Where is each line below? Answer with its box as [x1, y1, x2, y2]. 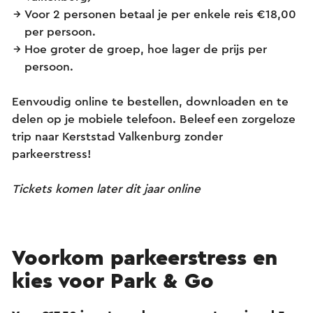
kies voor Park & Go [12, 270, 214, 292]
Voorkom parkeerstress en [12, 247, 277, 269]
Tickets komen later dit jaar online [12, 182, 201, 195]
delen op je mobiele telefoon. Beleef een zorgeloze [12, 112, 296, 125]
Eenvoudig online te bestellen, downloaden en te [12, 95, 289, 108]
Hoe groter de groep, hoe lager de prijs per [24, 43, 267, 55]
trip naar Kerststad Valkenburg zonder [12, 130, 223, 143]
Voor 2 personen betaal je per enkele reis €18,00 [24, 8, 296, 20]
